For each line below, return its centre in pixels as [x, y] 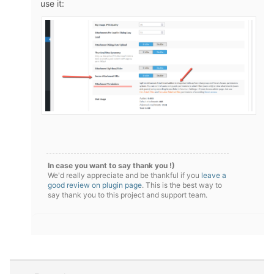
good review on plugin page [95, 185]
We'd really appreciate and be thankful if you [124, 176]
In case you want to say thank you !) [111, 166]
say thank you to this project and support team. [128, 195]
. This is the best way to [182, 185]
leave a [214, 176]
